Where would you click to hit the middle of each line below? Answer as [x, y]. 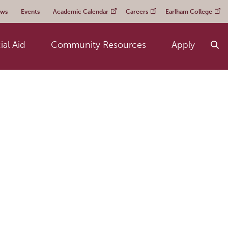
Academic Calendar [81, 12]
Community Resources [98, 45]
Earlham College [189, 12]
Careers [137, 12]
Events [30, 12]
